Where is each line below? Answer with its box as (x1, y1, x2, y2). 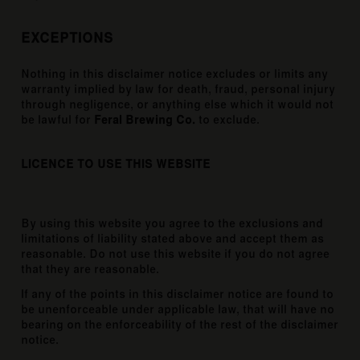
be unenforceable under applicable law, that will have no (21, 304, 335, 316)
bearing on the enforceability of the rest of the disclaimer (21, 319, 339, 331)
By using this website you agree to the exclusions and (21, 218, 324, 230)
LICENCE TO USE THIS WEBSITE (21, 158, 211, 170)
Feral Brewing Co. (94, 114, 196, 126)
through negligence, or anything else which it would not (21, 99, 334, 111)
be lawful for (21, 114, 95, 126)
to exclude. (195, 114, 260, 126)
